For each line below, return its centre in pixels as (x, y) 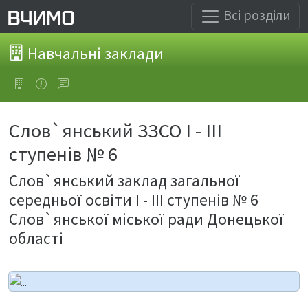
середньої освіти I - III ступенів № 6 (134, 200)
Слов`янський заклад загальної (124, 180)
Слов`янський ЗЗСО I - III (115, 131)
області (36, 238)
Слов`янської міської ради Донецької (146, 219)
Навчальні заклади (94, 53)
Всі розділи (256, 14)
